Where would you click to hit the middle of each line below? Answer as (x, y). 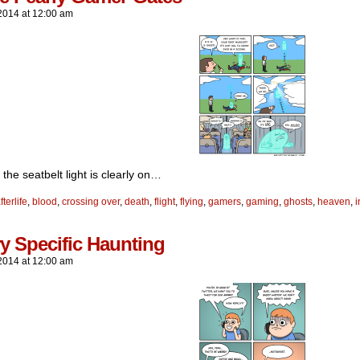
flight (165, 202)
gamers (225, 202)
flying (192, 202)
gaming (262, 202)
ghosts (298, 202)
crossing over (91, 202)
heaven (334, 202)
